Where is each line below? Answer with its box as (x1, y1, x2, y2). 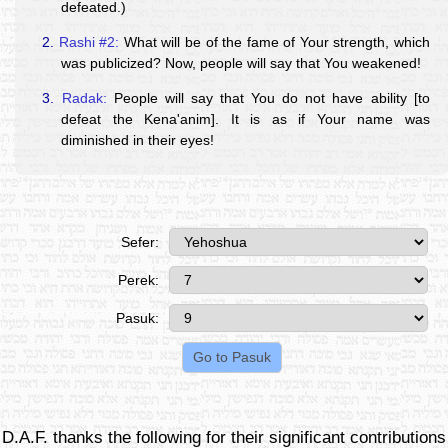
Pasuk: (115, 310, 159, 327)
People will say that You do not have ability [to (106, 89, 430, 106)
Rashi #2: (58, 33, 120, 50)
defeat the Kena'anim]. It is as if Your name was (61, 110, 430, 127)
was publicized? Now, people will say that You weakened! (61, 54, 422, 71)
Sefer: (120, 234, 159, 251)
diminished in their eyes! (61, 131, 215, 148)
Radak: (61, 89, 107, 106)
